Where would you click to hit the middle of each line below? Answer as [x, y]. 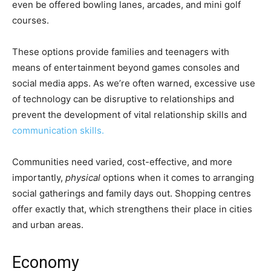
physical [84, 178]
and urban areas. [48, 225]
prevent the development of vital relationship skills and [129, 115]
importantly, [39, 178]
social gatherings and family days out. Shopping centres [132, 194]
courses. [31, 21]
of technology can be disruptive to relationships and [123, 99]
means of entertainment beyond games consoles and [126, 68]
